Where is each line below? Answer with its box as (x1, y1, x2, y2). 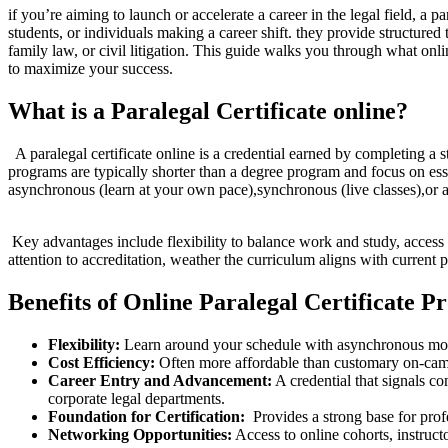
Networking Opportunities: (48, 425, 232, 443)
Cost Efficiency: (48, 353, 155, 371)
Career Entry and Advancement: (48, 371, 272, 389)
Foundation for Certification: (48, 407, 245, 425)
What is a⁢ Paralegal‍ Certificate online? (8, 98, 408, 125)
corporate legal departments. (48, 389, 225, 407)
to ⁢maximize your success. (8, 60, 173, 78)
